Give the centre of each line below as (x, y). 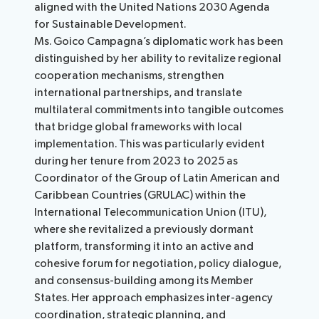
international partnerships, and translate (138, 93)
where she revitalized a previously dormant (144, 230)
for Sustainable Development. (111, 25)
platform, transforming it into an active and (144, 247)
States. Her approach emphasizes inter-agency (154, 298)
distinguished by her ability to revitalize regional (158, 59)
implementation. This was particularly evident (150, 145)
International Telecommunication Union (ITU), (151, 213)
